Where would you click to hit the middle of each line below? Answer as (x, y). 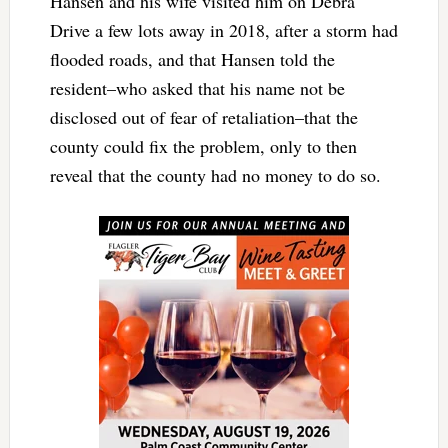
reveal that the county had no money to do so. (218, 174)
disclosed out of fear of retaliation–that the (203, 116)
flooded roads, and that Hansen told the (192, 58)
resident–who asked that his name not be (197, 87)
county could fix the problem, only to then (203, 145)
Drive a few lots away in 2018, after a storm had (223, 29)
